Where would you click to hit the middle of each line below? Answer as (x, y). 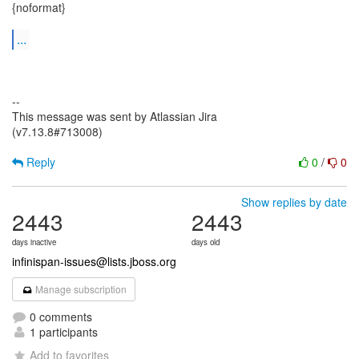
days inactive (34, 242)
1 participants (62, 332)
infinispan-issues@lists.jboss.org (94, 261)
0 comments (59, 317)
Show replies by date (294, 202)
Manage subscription (80, 289)
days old (206, 242)
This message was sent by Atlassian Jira (115, 116)
